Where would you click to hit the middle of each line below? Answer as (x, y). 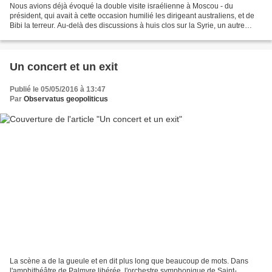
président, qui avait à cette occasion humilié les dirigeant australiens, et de (132, 15)
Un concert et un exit (64, 66)
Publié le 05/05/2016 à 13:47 (58, 89)
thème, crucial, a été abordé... (58, 35)
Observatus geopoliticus (66, 99)
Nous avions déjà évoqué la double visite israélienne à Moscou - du (121, 6)
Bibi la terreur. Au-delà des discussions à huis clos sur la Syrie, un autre (127, 25)
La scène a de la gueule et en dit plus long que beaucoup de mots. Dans (129, 261)
